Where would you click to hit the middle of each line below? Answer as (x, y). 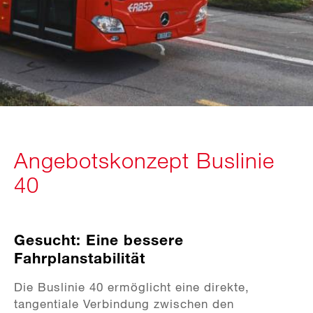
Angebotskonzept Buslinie (144, 160)
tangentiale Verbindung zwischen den (124, 303)
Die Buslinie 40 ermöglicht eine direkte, (132, 286)
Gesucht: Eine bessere (99, 239)
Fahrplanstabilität (80, 257)
